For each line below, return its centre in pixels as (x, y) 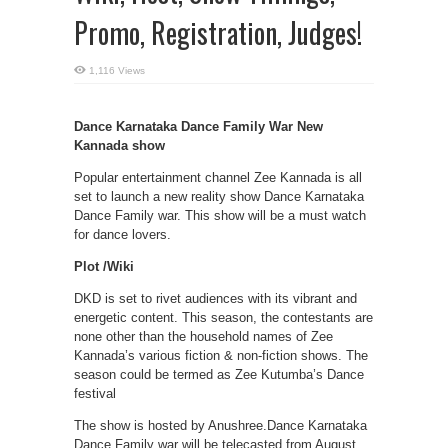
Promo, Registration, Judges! (218, 32)
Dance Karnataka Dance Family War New (198, 126)
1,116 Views (117, 70)
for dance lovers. (122, 234)
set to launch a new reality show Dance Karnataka (219, 196)
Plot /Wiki (104, 266)
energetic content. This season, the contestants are (223, 317)
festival (95, 393)
